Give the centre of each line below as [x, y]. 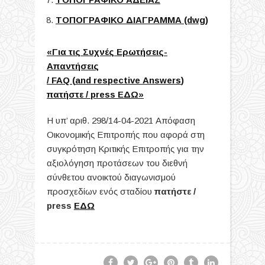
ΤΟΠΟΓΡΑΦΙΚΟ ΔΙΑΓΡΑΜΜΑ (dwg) [132, 20]
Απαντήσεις [73, 66]
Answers [162, 80]
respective [117, 80]
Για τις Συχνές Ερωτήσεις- [110, 51]
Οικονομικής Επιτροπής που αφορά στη [126, 134]
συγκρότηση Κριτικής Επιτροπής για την [125, 148]
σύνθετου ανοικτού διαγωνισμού [111, 177]
